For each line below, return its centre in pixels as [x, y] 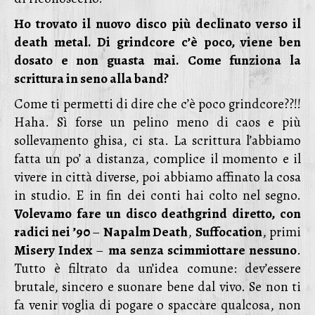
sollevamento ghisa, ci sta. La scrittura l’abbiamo [157, 141]
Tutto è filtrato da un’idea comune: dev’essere [157, 269]
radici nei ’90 [53, 232]
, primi [282, 232]
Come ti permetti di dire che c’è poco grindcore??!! [157, 104]
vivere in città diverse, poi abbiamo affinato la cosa [157, 177]
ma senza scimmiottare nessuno [201, 250]
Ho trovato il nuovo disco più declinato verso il [157, 24]
